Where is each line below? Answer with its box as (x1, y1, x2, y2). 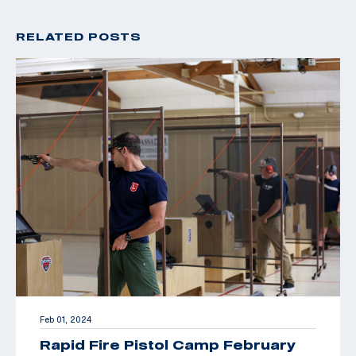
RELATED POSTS (16, 29, 141, 43)
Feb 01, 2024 (40, 314, 91, 324)
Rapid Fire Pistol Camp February (40, 337, 296, 352)
